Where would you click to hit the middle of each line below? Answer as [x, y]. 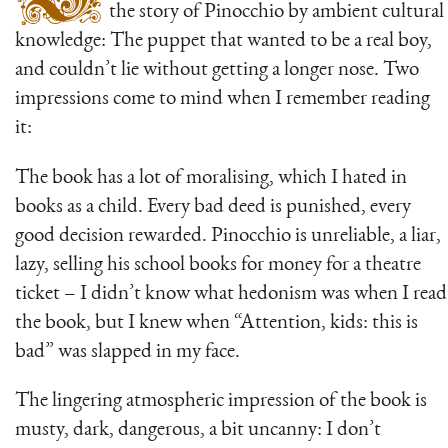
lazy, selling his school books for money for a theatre [218, 265]
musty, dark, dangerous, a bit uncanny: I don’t [198, 431]
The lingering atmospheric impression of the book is [221, 402]
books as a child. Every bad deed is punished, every [213, 207]
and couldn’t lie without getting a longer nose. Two [217, 70]
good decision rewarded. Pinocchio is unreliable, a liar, [228, 236]
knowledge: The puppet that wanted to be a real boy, [223, 41]
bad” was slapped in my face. [127, 352]
